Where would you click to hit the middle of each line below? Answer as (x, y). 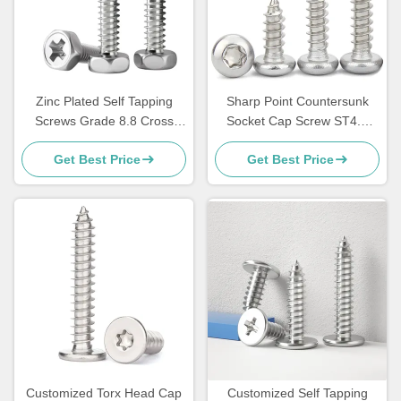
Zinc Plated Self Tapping (104, 102)
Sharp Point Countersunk (297, 102)
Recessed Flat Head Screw (104, 141)
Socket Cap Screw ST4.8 (297, 121)
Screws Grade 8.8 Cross (104, 121)
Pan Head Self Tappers (297, 141)
